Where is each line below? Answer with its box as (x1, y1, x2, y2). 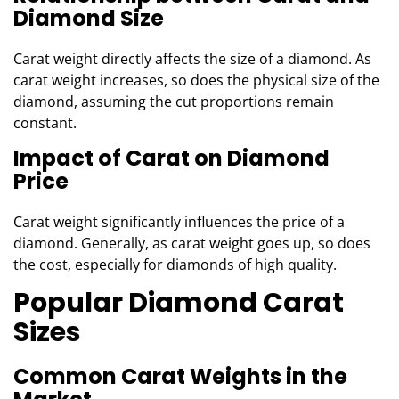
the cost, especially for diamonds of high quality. (13, 255, 337, 274)
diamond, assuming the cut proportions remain (13, 92, 334, 111)
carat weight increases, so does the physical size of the (13, 70, 379, 90)
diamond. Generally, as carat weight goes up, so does (13, 233, 370, 253)
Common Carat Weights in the (13, 362, 347, 391)
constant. (13, 113, 77, 133)
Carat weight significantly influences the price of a (13, 212, 345, 232)
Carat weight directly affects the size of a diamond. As (13, 49, 371, 69)
